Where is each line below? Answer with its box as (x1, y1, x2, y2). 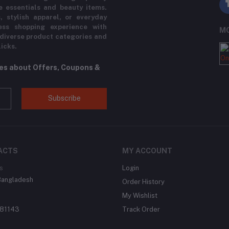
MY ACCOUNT (122, 147, 172, 155)
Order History (122, 178, 165, 186)
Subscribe (48, 94, 81, 103)
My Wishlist (122, 192, 157, 199)
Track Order (122, 205, 160, 213)
